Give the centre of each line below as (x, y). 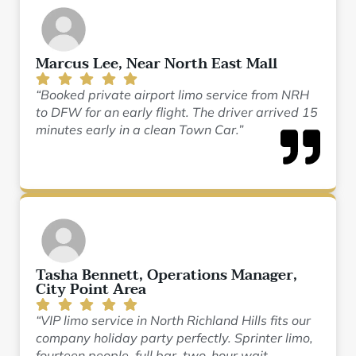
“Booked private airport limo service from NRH (172, 95)
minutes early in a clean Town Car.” (139, 130)
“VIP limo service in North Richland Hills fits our (173, 320)
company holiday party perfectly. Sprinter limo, (174, 338)
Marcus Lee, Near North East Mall (157, 64)
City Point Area (91, 290)
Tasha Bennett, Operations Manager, (166, 275)
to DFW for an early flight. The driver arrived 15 (177, 112)
